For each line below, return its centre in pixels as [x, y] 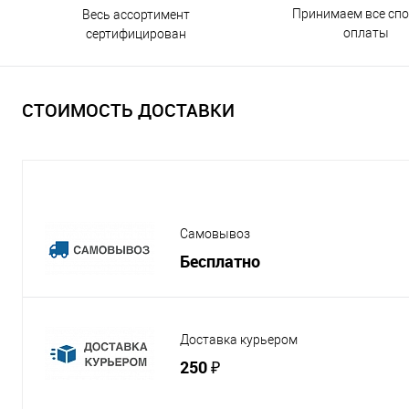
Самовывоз [215, 234]
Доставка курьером [239, 340]
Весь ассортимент [136, 14]
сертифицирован [136, 33]
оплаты [366, 33]
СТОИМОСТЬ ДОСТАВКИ [128, 110]
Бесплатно [220, 261]
